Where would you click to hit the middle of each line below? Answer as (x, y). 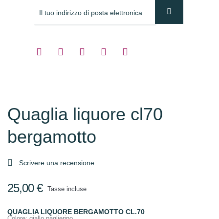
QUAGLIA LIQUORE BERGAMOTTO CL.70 (76, 212)
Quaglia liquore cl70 (85, 114)
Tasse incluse (67, 189)
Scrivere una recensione (57, 163)
